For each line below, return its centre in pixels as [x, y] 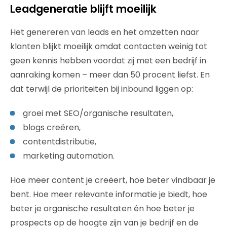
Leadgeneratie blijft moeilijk [83, 9]
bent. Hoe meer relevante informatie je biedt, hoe [109, 194]
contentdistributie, [60, 142]
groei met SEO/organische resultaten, [98, 113]
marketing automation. [69, 156]
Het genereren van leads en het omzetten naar [105, 32]
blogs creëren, [52, 127]
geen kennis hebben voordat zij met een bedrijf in [108, 61]
